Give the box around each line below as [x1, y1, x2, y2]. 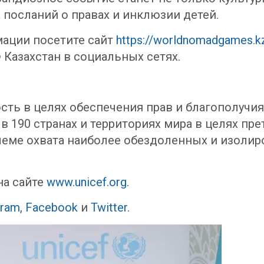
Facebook [25, 200, 78, 214]
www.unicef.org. [47, 175, 129, 189]
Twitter [91, 200, 127, 214]
